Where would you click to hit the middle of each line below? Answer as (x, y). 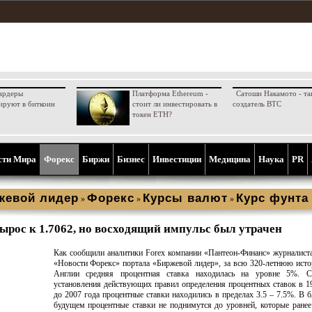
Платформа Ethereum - (170, 93)
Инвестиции (177, 159)
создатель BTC (257, 104)
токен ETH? (152, 114)
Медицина (230, 159)
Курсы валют (185, 198)
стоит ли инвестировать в (174, 104)
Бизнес (131, 159)
